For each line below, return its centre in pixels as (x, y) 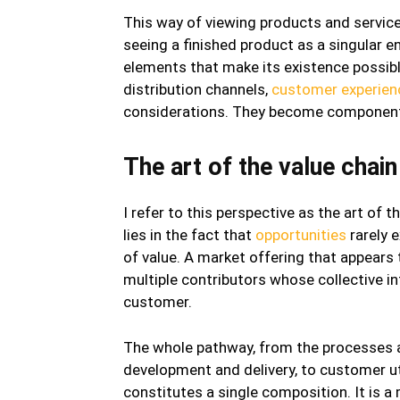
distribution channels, (197, 89)
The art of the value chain (260, 167)
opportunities (301, 234)
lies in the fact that (189, 234)
